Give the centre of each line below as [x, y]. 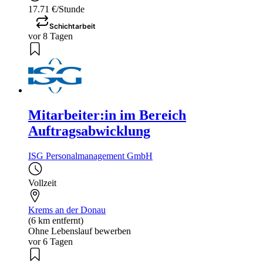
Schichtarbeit [73, 26]
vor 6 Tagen [50, 242]
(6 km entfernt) [56, 221]
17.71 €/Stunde [56, 9]
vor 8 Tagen [50, 36]
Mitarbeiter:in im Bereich [107, 115]
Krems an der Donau [67, 210]
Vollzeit [42, 183]
